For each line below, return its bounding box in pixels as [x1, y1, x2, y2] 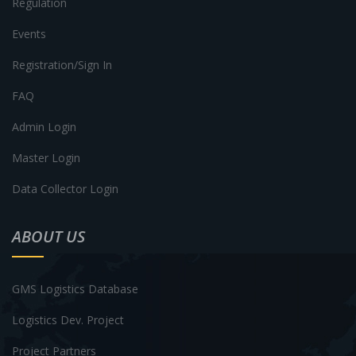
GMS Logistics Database [12, 281, 138, 296]
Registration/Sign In [12, 56, 112, 72]
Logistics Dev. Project [12, 311, 124, 327]
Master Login [12, 149, 80, 165]
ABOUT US [12, 225, 85, 247]
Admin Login [12, 118, 76, 134]
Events [12, 25, 46, 41]
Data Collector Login [12, 180, 118, 196]
